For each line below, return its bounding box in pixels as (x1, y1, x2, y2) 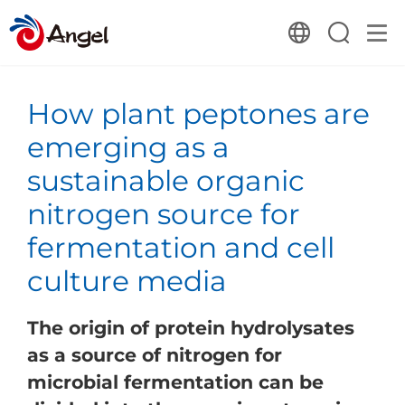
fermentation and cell (26, 230, 334, 265)
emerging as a (26, 129, 230, 165)
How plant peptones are (26, 96, 370, 131)
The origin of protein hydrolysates (26, 316, 354, 339)
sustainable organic (26, 163, 305, 198)
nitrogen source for (26, 196, 300, 231)
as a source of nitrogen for (26, 343, 282, 366)
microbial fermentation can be (26, 370, 324, 393)
